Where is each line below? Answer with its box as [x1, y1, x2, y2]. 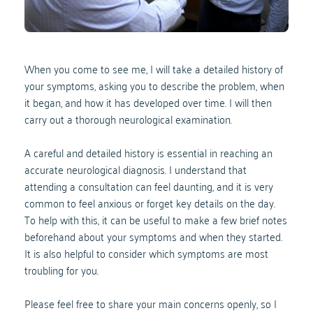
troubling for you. [24, 259, 101, 279]
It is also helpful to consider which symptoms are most [24, 242, 268, 263]
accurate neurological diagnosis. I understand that [24, 159, 247, 179]
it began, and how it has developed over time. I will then [24, 92, 272, 112]
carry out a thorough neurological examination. [24, 108, 232, 129]
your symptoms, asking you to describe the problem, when [24, 75, 284, 95]
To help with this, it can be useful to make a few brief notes [24, 209, 287, 229]
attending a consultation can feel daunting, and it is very [24, 175, 273, 196]
